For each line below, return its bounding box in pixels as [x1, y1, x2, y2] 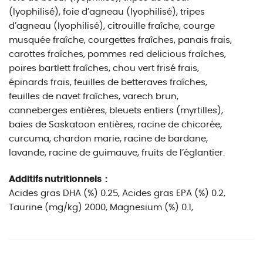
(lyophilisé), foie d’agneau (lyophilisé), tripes [9, 8, 205, 16]
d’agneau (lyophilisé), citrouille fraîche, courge [9, 22, 215, 31]
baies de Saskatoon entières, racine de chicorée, [9, 120, 222, 129]
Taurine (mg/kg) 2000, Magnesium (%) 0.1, [9, 203, 193, 212]
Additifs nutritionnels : [9, 175, 109, 184]
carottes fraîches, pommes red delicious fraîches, [9, 50, 226, 59]
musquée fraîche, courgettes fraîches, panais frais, [9, 36, 232, 45]
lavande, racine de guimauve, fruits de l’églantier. [9, 149, 225, 157]
